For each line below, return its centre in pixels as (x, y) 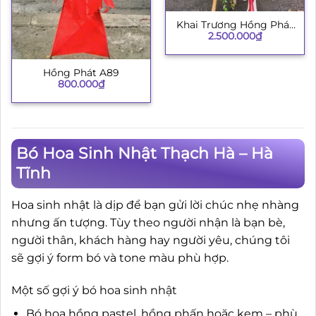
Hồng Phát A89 (81, 72)
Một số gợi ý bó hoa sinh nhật (94, 290)
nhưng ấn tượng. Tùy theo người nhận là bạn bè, (148, 222)
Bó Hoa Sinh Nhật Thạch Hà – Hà (145, 153)
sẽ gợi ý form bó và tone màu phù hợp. (120, 257)
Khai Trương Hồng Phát (235, 24)
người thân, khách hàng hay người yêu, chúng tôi (151, 240)
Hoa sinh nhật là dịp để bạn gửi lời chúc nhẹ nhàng (155, 205)
